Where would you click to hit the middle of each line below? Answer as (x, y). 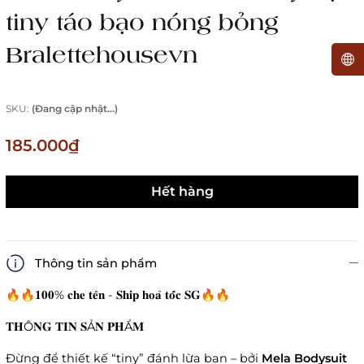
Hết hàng (182, 192)
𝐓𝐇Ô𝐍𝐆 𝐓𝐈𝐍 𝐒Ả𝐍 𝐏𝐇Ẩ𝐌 (75, 327)
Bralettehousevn (102, 54)
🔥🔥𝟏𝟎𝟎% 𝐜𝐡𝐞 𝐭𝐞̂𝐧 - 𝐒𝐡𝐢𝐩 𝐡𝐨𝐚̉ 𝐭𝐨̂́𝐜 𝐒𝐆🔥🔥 (118, 295)
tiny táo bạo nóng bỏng (142, 22)
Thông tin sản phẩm (96, 264)
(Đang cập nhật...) (75, 109)
